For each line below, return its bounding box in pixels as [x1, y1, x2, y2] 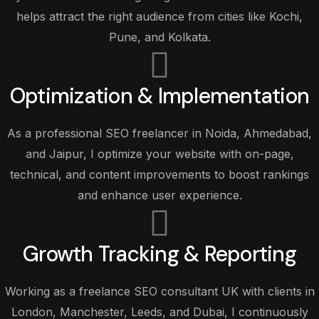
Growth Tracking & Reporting [23, 240, 296, 268]
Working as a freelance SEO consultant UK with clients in [4, 284, 315, 298]
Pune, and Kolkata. [108, 30, 211, 44]
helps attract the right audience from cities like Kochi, [16, 9, 303, 23]
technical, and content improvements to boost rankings [10, 167, 309, 182]
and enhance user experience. [77, 188, 242, 202]
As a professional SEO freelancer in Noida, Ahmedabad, [7, 126, 312, 140]
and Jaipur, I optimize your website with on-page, [25, 147, 294, 161]
